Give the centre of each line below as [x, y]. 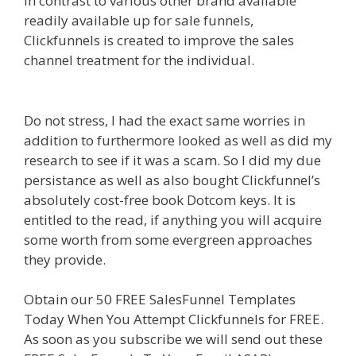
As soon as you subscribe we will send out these [173, 339]
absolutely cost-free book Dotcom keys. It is [160, 199]
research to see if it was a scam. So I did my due [172, 160]
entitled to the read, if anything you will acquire [173, 219]
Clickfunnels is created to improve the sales [159, 41]
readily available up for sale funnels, [139, 21]
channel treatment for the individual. [141, 60]
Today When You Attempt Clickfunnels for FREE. [174, 319]
